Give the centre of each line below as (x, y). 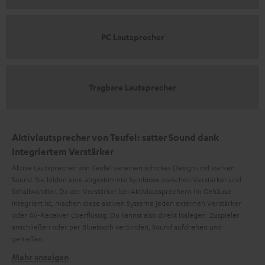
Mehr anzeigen (40, 257)
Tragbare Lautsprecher (132, 87)
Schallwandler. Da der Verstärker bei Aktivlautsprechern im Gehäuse (122, 191)
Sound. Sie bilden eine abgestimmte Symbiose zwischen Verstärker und (127, 179)
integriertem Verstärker (63, 151)
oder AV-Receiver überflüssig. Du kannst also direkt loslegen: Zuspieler (126, 214)
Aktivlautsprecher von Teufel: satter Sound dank (115, 137)
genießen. (28, 238)
